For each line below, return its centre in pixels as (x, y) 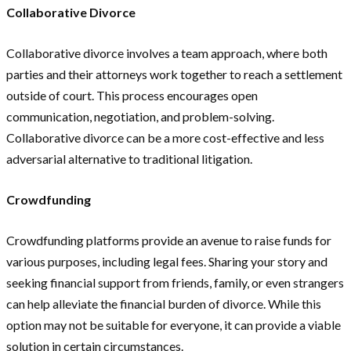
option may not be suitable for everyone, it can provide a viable (174, 325)
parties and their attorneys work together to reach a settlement (174, 74)
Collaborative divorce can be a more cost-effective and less (165, 138)
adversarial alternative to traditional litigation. (129, 159)
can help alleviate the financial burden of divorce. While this (164, 304)
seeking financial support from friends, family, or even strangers (175, 283)
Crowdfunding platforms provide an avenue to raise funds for (169, 241)
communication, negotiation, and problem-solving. (140, 117)
